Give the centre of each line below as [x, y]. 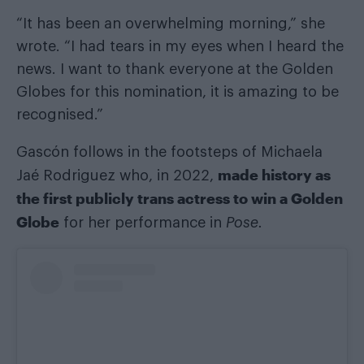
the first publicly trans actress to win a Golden [180, 198]
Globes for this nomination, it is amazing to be [178, 91]
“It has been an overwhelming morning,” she [171, 23]
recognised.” [60, 114]
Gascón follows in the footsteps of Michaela [169, 152]
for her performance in [143, 222]
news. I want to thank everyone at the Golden [175, 69]
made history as [274, 174]
